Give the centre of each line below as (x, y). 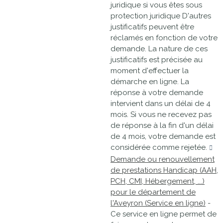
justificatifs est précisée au (157, 60)
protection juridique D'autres (161, 16)
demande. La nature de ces (159, 49)
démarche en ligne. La (150, 82)
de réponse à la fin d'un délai (162, 125)
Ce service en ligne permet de (164, 214)
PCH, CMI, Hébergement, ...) (158, 181)
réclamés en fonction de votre (164, 38)
